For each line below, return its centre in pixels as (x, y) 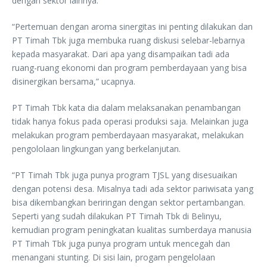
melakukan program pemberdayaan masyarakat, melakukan (128, 135)
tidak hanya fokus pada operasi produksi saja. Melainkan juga (130, 121)
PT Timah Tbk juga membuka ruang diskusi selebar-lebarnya (128, 40)
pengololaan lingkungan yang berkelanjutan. (96, 148)
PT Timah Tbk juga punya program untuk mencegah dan (121, 243)
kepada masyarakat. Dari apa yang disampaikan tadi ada (121, 54)
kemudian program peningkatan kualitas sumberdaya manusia (132, 229)
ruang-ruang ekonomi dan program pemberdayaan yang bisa (129, 67)
